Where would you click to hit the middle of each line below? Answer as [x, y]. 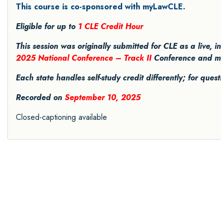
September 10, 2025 [103, 97]
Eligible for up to [47, 26]
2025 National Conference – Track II [84, 58]
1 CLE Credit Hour [110, 26]
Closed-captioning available [61, 117]
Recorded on [40, 97]
